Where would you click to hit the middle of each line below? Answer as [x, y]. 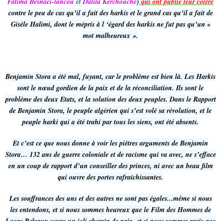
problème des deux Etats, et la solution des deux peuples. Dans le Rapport [110, 99]
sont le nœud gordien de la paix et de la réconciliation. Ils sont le [110, 88]
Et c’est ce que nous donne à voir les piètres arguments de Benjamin [110, 143]
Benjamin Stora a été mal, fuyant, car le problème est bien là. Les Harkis [110, 76]
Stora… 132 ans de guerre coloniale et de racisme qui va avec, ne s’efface [110, 154]
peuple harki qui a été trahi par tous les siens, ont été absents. [110, 122]
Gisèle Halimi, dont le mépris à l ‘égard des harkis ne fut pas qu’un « [110, 24]
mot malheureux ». [110, 36]
